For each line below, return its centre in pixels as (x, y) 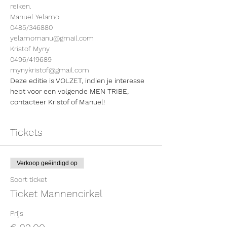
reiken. (21, 6)
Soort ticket (29, 179)
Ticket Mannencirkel (56, 194)
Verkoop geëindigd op (47, 163)
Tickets (26, 132)
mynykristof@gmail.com (50, 70)
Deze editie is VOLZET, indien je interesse (78, 81)
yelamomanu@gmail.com (52, 38)
